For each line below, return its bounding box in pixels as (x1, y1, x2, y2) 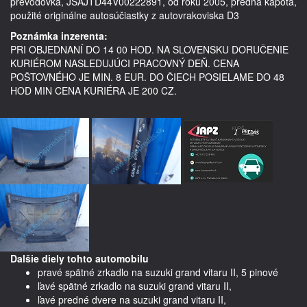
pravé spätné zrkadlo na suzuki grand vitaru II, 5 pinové (38, 265, 278, 279)
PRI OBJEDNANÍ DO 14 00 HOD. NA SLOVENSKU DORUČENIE (10, 42, 288, 56)
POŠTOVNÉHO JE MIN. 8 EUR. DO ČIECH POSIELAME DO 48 (10, 69, 284, 84)
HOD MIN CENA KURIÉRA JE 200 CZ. (10, 83, 177, 97)
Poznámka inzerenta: (10, 28, 108, 42)
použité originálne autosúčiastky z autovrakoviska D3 (10, 8, 239, 22)
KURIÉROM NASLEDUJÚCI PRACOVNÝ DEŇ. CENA (10, 56, 239, 70)
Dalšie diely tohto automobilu (10, 251, 149, 265)
